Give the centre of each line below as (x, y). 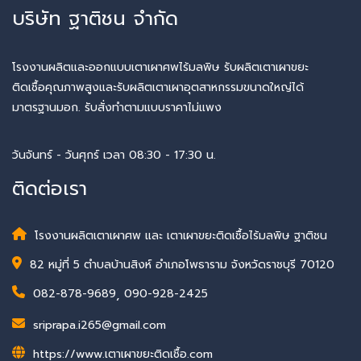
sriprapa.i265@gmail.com (100, 325)
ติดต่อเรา (50, 188)
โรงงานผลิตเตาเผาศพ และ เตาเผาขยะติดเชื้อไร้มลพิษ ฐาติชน (181, 235)
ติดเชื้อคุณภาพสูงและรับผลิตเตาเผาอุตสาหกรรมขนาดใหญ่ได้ (158, 87)
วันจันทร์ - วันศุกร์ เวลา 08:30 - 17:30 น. (114, 156)
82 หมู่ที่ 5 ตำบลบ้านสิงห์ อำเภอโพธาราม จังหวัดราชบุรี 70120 (182, 264)
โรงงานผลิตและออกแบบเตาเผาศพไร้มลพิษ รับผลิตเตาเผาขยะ (160, 67)
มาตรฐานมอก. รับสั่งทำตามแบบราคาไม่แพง (117, 107)
